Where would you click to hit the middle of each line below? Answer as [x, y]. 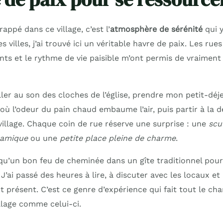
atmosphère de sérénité [156, 29]
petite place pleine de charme [117, 138]
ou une [44, 138]
